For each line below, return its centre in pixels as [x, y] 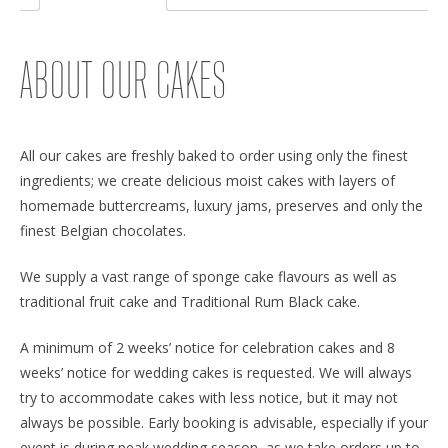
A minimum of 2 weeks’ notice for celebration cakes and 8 [207, 347]
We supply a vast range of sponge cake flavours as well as [208, 276]
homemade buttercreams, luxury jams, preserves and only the [221, 205]
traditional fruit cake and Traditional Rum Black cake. [190, 301]
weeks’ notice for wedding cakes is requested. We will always [216, 372]
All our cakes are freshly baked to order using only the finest [214, 155]
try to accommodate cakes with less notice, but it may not [209, 397]
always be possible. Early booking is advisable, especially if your [224, 422]
